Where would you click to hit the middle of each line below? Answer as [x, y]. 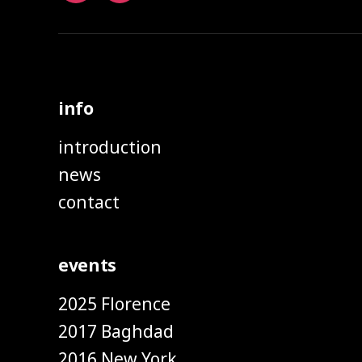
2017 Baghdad [116, 331]
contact [89, 202]
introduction [110, 147]
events [88, 265]
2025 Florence [114, 303]
